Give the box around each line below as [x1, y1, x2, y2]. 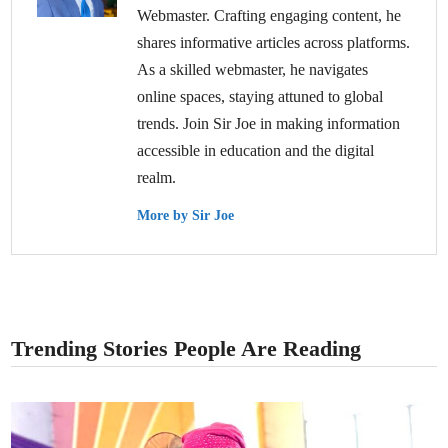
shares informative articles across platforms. [137, 33, 411, 51]
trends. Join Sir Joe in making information [137, 114, 401, 132]
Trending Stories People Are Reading [11, 335, 362, 361]
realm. [137, 168, 177, 186]
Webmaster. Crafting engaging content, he [137, 6, 402, 24]
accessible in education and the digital [137, 141, 375, 159]
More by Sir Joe [137, 207, 235, 223]
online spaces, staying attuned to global [137, 87, 384, 105]
